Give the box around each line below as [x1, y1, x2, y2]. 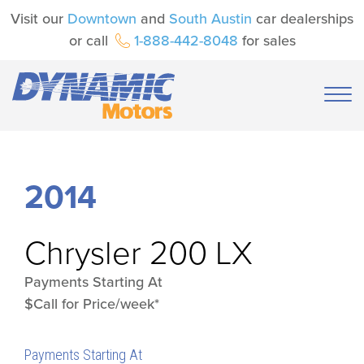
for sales [237, 32, 296, 50]
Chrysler [24, 233, 141, 273]
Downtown [67, 10, 136, 28]
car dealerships [252, 10, 353, 28]
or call [68, 32, 112, 50]
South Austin [169, 10, 252, 28]
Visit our [11, 10, 67, 28]
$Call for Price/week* [24, 294, 159, 313]
